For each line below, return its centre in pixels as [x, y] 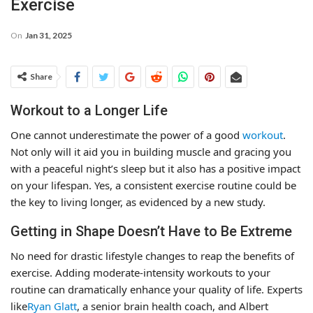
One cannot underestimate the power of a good [126, 134]
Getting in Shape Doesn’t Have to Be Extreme [151, 231]
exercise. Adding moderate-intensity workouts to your [140, 272]
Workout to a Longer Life [89, 110]
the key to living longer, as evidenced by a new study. [138, 202]
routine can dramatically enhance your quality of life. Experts [156, 289]
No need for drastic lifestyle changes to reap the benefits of [152, 255]
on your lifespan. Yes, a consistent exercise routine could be [153, 185]
